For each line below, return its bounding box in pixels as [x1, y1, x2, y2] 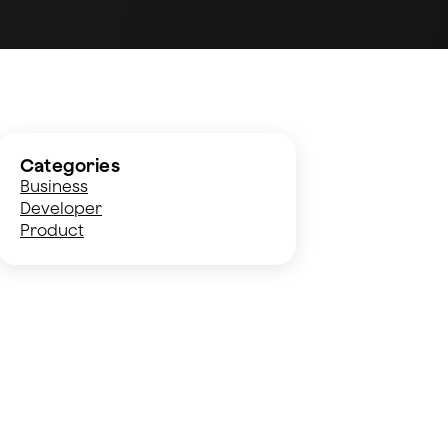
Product [20, 220, 84, 239]
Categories [20, 154, 120, 176]
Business [20, 176, 88, 195]
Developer [20, 198, 102, 217]
